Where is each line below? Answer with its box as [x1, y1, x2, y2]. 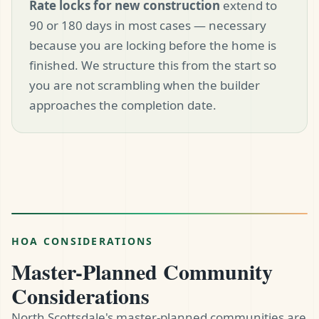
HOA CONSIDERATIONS [11, 234, 154, 249]
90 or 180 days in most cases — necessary [29, 17, 266, 34]
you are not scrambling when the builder [29, 77, 260, 94]
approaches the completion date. [29, 97, 216, 114]
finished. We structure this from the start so [29, 57, 276, 74]
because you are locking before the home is [29, 37, 276, 54]
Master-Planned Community [11, 256, 273, 288]
